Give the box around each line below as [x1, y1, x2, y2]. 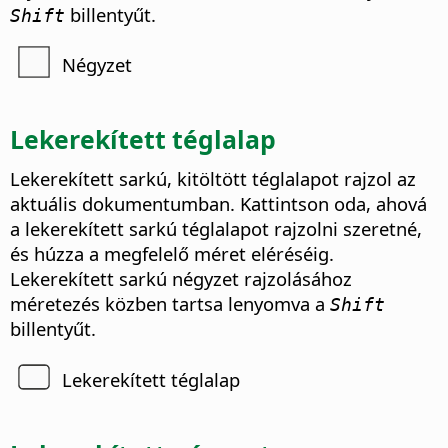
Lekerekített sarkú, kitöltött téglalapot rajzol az [10, 166, 416, 192]
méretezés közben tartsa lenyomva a [10, 291, 330, 317]
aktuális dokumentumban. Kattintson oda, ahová [10, 191, 427, 217]
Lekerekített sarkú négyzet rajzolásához [10, 266, 352, 292]
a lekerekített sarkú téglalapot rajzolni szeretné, [10, 216, 422, 242]
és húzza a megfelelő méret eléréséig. [10, 241, 334, 267]
